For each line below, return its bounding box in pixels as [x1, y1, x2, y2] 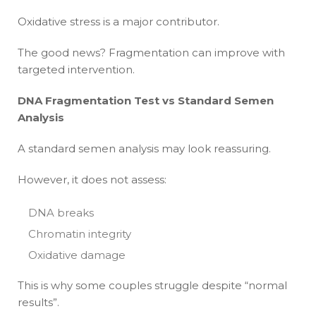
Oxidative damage [28, 248, 126, 262]
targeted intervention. [18, 62, 135, 76]
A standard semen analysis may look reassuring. [18, 141, 271, 155]
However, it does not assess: [18, 172, 166, 186]
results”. [18, 295, 59, 309]
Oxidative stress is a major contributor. [18, 14, 219, 28]
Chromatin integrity [28, 226, 131, 241]
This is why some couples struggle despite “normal [18, 278, 287, 292]
